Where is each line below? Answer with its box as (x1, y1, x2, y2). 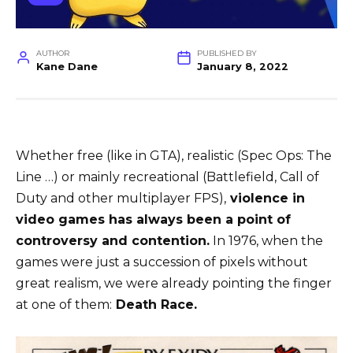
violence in (226, 190, 305, 206)
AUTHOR (35, 48, 69, 58)
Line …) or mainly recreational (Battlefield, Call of (16, 169, 319, 184)
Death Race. (112, 296, 197, 312)
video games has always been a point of (16, 211, 291, 227)
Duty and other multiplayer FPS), (16, 190, 226, 206)
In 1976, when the (210, 232, 323, 248)
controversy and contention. (16, 232, 210, 248)
